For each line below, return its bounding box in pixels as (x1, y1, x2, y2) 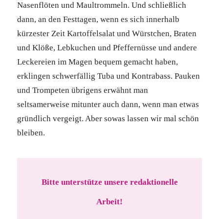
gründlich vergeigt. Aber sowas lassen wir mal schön (17, 114, 199, 123)
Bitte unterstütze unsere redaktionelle (41, 177, 178, 187)
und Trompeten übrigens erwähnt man (17, 86, 148, 95)
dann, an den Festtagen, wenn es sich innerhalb (17, 15, 179, 24)
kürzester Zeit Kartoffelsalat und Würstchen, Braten (17, 29, 197, 38)
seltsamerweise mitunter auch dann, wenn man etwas (17, 100, 199, 109)
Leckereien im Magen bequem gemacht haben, (17, 57, 178, 66)
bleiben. (17, 128, 45, 137)
